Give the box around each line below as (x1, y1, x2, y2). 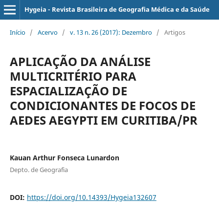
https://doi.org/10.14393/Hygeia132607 (26, 192, 156, 202)
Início (9, 27, 25, 37)
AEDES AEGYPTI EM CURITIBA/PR (9, 111, 197, 128)
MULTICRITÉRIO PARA (9, 67, 136, 84)
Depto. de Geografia (9, 165, 68, 174)
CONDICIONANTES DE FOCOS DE (9, 97, 196, 113)
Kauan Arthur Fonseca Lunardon (9, 153, 119, 162)
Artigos (164, 27, 185, 37)
